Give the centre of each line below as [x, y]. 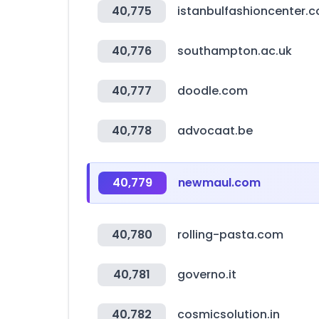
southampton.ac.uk [235, 51]
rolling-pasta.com [230, 235]
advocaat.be [215, 131]
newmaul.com [219, 183]
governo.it [207, 274]
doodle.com [213, 91]
